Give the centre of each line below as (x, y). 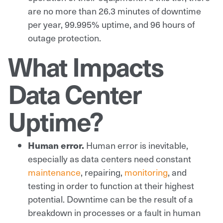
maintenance (54, 172)
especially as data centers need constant (110, 158)
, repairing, (103, 172)
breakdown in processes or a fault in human (114, 212)
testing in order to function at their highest (111, 185)
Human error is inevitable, (137, 145)
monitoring (146, 172)
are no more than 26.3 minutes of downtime (114, 10)
